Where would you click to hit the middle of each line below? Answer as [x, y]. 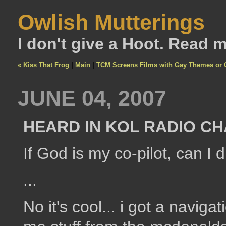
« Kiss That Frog [43, 65]
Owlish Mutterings [111, 22]
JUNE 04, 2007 [92, 98]
